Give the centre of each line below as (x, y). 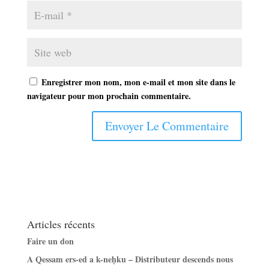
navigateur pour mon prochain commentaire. (109, 96)
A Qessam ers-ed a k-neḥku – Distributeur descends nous (130, 259)
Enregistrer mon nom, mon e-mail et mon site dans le (138, 82)
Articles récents (61, 224)
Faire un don (50, 241)
